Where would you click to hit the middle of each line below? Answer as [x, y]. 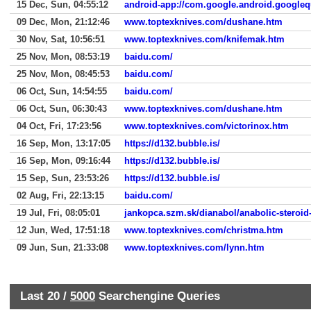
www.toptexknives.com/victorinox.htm [207, 126]
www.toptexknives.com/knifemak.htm [204, 39]
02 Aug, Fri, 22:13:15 [60, 195]
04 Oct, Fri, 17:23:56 [59, 126]
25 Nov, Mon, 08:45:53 [63, 74]
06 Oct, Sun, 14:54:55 [62, 91]
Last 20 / [45, 296]
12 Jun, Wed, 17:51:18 [63, 230]
